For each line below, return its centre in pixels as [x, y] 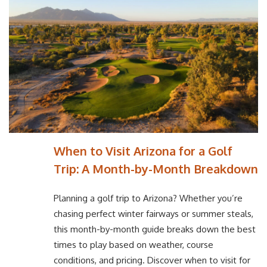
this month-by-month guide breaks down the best [155, 229]
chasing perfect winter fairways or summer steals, [153, 214]
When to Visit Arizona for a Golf [143, 150]
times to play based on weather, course [133, 245]
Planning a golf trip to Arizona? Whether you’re [148, 198]
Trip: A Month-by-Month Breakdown [156, 168]
